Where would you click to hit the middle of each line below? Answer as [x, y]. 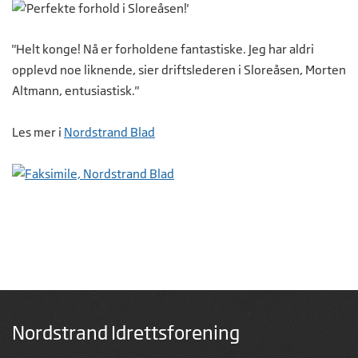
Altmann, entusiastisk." [76, 91]
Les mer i [38, 132]
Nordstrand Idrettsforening [126, 333]
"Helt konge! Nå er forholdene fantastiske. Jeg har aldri [163, 49]
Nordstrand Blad [109, 132]
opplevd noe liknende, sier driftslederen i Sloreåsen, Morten [179, 70]
